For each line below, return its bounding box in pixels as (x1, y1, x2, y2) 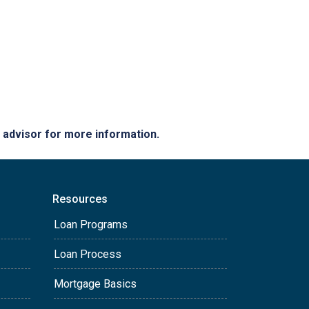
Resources (52, 192, 108, 206)
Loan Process (54, 248, 121, 261)
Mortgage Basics (54, 277, 137, 290)
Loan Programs (54, 218, 128, 231)
